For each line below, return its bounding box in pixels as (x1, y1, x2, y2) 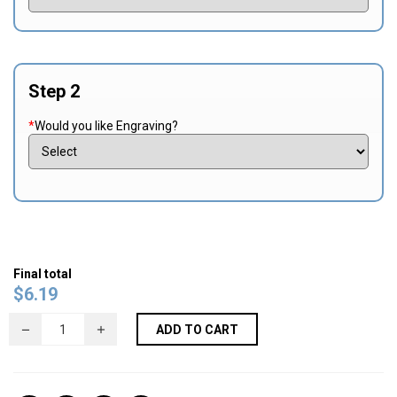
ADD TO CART (156, 323, 238, 337)
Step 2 (28, 80, 80, 102)
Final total (13, 267, 72, 281)
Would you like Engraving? (35, 118, 178, 133)
